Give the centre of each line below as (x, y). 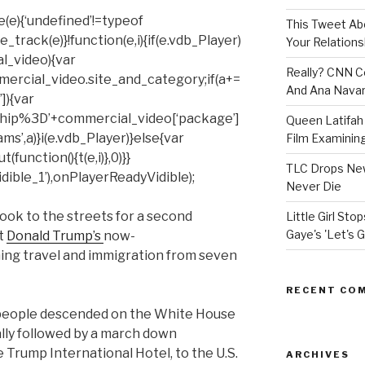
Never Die (313, 187)
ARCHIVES (317, 355)
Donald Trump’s (55, 236)
